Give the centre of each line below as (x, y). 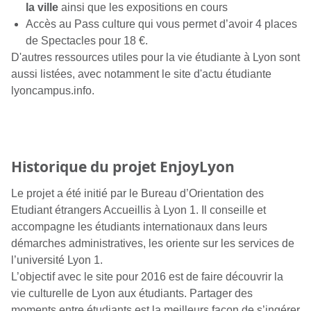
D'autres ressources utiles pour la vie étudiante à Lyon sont (155, 57)
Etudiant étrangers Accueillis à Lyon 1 (103, 210)
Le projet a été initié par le (76, 193)
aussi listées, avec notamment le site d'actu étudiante (141, 74)
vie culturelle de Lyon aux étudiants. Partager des (132, 293)
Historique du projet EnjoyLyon (123, 167)
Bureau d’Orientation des (202, 193)
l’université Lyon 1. (57, 260)
